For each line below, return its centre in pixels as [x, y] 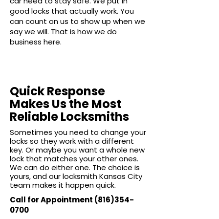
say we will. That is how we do [63, 32]
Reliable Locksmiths [69, 117]
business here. [36, 42]
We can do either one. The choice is [75, 167]
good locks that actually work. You [72, 11]
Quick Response [57, 91]
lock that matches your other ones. [74, 159]
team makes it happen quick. [63, 185]
